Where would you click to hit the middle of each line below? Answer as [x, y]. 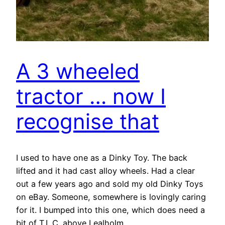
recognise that [88, 121]
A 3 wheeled [78, 71]
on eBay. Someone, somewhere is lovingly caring [111, 197]
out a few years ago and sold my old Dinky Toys [110, 184]
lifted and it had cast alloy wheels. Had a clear [105, 171]
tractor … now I [91, 96]
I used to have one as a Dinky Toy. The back [102, 158]
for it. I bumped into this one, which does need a [110, 210]
